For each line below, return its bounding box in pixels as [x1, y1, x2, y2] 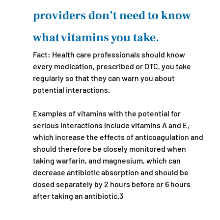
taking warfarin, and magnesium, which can [32, 156, 182, 165]
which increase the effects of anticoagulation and [32, 132, 205, 141]
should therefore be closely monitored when [32, 144, 188, 153]
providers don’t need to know [32, 8, 193, 23]
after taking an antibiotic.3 [32, 191, 123, 200]
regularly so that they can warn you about [32, 73, 176, 82]
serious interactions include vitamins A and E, [32, 120, 191, 130]
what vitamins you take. [32, 30, 159, 45]
